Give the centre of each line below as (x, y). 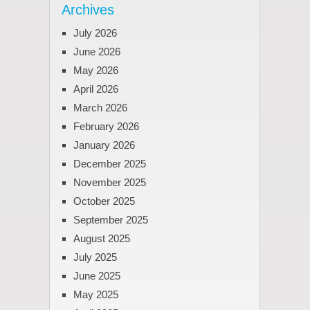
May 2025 (95, 295)
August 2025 (101, 239)
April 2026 (95, 89)
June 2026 (97, 52)
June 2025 (97, 276)
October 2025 (104, 201)
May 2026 (95, 71)
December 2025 (109, 164)
